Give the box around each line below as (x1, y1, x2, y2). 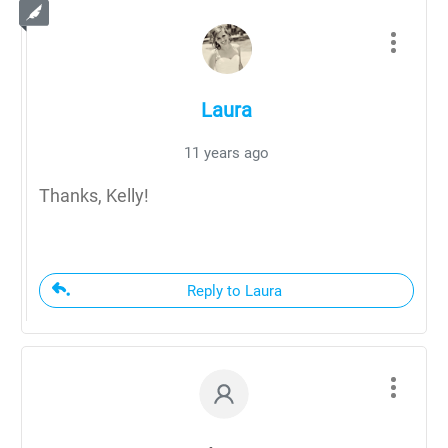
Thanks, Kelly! (39, 184, 149, 206)
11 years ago (184, 143, 269, 162)
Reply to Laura (186, 281, 282, 300)
